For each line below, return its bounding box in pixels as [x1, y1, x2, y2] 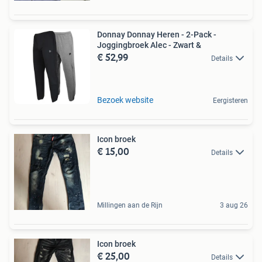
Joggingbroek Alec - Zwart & [97, 40, 201, 50]
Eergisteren [213, 96, 248, 105]
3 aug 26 [220, 201, 248, 209]
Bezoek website [97, 95, 153, 105]
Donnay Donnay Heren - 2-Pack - [97, 30, 216, 39]
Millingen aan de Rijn [97, 201, 163, 209]
